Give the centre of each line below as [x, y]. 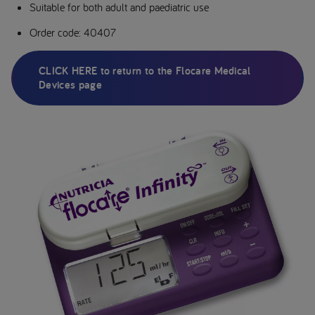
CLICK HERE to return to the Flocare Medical [145, 71]
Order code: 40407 [73, 32]
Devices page [70, 85]
